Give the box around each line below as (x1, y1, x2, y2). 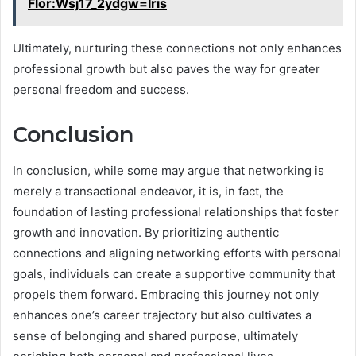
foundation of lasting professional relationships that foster (13, 203, 339, 219)
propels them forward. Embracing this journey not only (13, 286, 319, 302)
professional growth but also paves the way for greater (13, 61, 320, 77)
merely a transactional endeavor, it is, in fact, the (13, 183, 284, 199)
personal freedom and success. (13, 82, 189, 98)
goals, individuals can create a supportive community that (13, 265, 335, 281)
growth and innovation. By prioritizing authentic (13, 224, 279, 240)
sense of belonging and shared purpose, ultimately (13, 327, 298, 343)
